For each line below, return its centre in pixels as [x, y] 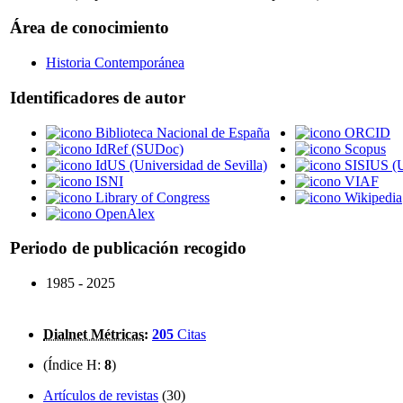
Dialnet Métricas [94, 335]
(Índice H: [74, 365]
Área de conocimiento [90, 28]
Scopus [365, 148]
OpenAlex [125, 213]
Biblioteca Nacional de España [183, 132]
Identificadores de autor [98, 97]
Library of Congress [152, 197]
